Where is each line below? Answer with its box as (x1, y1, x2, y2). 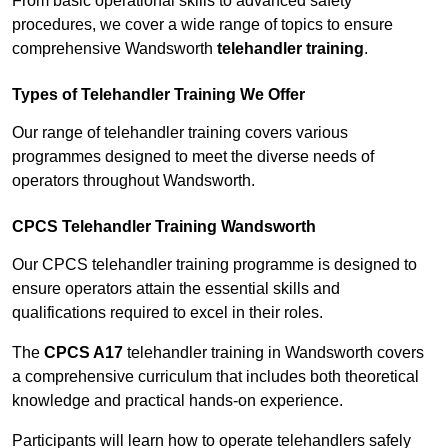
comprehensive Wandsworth (12, 40, 217, 58)
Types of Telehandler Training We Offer (12, 86, 305, 104)
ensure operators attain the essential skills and (12, 280, 340, 298)
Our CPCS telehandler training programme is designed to (12, 256, 417, 274)
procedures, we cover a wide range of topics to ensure (12, 16, 393, 34)
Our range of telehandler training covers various (12, 124, 348, 142)
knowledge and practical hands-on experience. (12, 392, 343, 410)
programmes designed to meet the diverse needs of (12, 148, 374, 166)
